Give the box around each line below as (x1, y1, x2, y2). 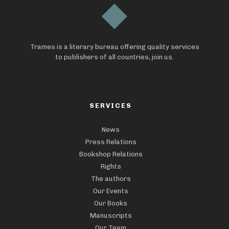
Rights (100, 162, 121, 170)
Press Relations (85, 138, 136, 146)
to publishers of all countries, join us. (55, 53, 174, 61)
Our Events (93, 187, 128, 195)
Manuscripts (89, 211, 132, 219)
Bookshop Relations (79, 150, 143, 158)
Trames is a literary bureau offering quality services (30, 42, 199, 51)
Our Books (94, 199, 127, 207)
